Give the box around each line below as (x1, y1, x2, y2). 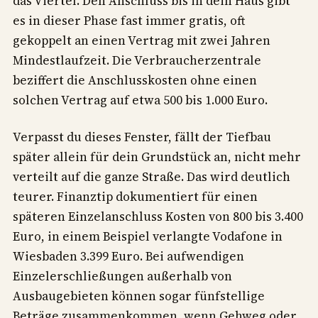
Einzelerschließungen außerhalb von (13, 267, 232, 285)
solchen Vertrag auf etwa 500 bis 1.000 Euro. (13, 91, 268, 109)
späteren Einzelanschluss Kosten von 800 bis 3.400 (13, 207, 303, 225)
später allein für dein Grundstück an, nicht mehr (13, 148, 301, 165)
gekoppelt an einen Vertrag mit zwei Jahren (13, 31, 270, 49)
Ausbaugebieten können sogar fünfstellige (13, 287, 265, 305)
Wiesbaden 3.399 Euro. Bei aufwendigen (13, 247, 244, 265)
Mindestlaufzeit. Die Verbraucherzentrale (13, 51, 261, 69)
